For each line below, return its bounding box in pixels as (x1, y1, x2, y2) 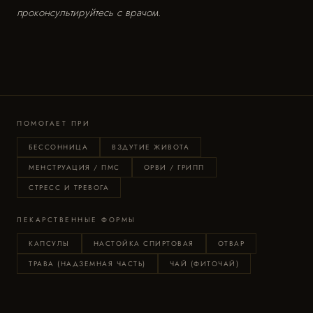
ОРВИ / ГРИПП (143, 162, 205, 173)
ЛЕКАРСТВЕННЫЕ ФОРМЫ (17, 214, 136, 225)
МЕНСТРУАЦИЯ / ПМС (29, 162, 120, 173)
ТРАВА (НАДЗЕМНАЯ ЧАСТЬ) (29, 259, 146, 269)
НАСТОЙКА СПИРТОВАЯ (93, 238, 194, 249)
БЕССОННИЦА (29, 142, 88, 152)
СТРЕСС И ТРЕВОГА (29, 182, 109, 193)
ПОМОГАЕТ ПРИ (17, 118, 90, 129)
